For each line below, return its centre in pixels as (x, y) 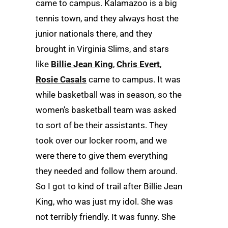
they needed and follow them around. (107, 171)
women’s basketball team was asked (106, 110)
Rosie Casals (61, 79)
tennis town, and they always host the (107, 18)
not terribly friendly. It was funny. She (106, 217)
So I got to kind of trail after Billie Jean (109, 186)
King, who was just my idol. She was (104, 202)
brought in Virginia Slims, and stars (102, 49)
